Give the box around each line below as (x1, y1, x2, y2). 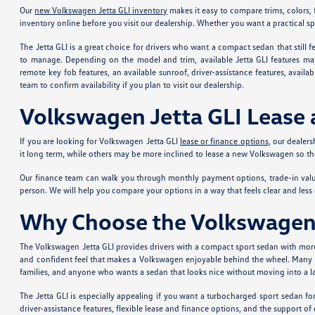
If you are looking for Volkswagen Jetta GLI (20, 135, 180, 146)
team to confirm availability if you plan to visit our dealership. (20, 79, 245, 90)
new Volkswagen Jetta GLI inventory (34, 4, 168, 15)
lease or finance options (179, 135, 269, 146)
